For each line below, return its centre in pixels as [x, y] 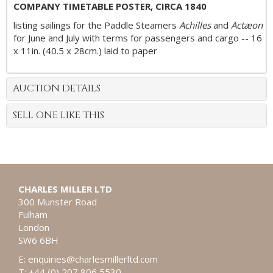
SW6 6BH [38, 240]
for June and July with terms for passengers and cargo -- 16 [138, 38]
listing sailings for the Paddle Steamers [96, 25]
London [34, 227]
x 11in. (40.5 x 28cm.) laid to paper [85, 51]
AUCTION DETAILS [57, 88]
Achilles [195, 25]
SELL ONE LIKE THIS [58, 115]
